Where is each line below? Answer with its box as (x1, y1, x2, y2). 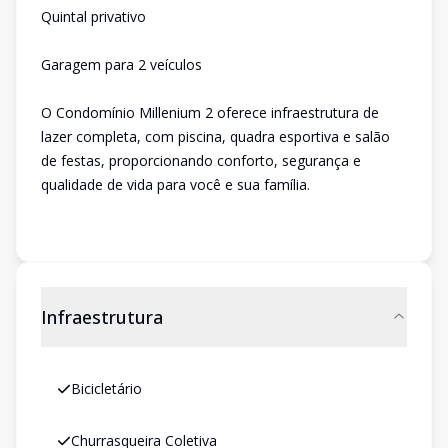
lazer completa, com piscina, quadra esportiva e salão (41, 127, 390, 146)
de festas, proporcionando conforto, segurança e (41, 151, 361, 170)
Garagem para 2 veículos (41, 55, 202, 74)
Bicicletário (71, 379, 142, 398)
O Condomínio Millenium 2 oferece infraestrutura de (41, 103, 379, 122)
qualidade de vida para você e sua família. (41, 175, 310, 194)
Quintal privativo (41, 7, 146, 26)
